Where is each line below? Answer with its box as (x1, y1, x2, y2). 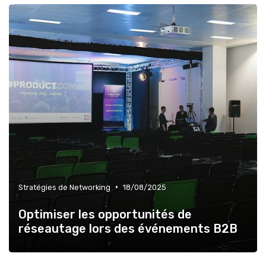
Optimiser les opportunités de (18, 207, 192, 221)
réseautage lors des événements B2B (18, 221, 237, 236)
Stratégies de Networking (18, 182, 110, 192)
